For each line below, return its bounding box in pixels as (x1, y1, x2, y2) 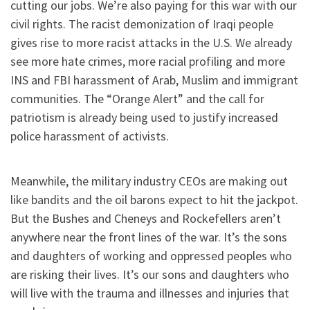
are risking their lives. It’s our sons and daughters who (10, 266, 289, 283)
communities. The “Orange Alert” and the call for (10, 90, 264, 107)
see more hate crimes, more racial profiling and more (10, 53, 285, 69)
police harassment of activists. (10, 127, 169, 144)
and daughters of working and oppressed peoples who (10, 248, 292, 264)
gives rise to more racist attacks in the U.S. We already (10, 34, 292, 51)
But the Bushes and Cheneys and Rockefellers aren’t (10, 210, 281, 227)
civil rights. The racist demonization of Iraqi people (10, 15, 273, 32)
